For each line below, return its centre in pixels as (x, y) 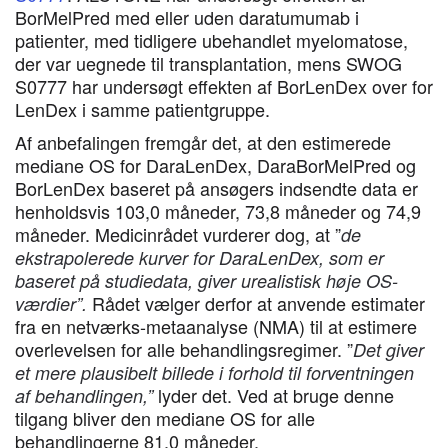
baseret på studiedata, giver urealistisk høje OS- (206, 280)
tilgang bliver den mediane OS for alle (165, 418)
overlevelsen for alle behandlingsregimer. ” (184, 349)
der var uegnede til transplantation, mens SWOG (208, 63)
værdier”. (53, 303)
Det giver (388, 349)
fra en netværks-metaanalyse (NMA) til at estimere (216, 326)
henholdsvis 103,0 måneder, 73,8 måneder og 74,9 (218, 211)
